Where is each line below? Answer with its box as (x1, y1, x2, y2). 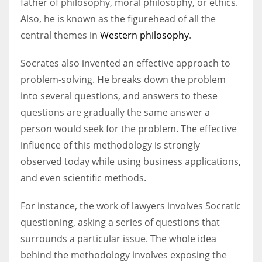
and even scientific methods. (20, 171, 146, 184)
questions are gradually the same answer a (20, 105, 210, 119)
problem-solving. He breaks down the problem (20, 73, 226, 86)
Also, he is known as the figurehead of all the (20, 12, 216, 25)
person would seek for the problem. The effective (20, 122, 237, 135)
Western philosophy (100, 28, 189, 42)
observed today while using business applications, (20, 154, 241, 168)
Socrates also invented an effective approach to (20, 56, 230, 70)
